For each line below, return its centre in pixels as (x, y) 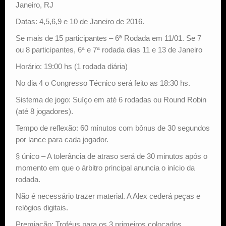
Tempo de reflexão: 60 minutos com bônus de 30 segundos (113, 128)
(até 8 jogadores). (44, 111)
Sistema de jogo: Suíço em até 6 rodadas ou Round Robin (111, 99)
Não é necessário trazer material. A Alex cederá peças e (108, 196)
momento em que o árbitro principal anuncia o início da (105, 167)
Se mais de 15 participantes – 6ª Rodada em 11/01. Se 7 (108, 38)
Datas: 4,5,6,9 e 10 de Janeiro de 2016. (80, 21)
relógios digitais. (42, 207)
